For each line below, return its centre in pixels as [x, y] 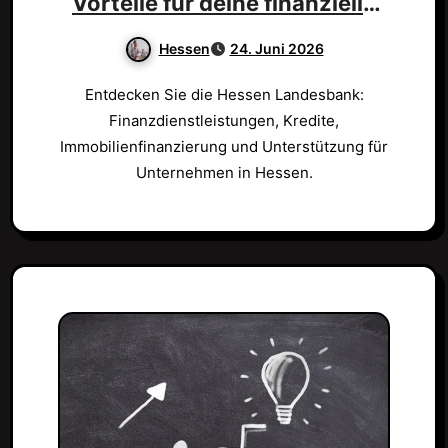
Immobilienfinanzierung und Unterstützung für [224, 147]
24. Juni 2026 [276, 49]
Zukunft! [224, 30]
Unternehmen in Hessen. [224, 173]
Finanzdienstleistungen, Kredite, [224, 121]
